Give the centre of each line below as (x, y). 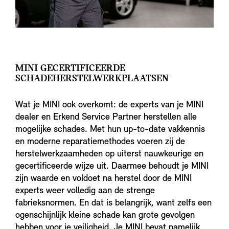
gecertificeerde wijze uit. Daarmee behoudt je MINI (112, 167)
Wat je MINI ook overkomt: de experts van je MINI (109, 105)
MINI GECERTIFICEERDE (70, 69)
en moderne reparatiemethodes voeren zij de (100, 142)
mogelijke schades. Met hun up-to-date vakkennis (110, 130)
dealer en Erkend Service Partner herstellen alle (106, 118)
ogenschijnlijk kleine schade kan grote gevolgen (105, 216)
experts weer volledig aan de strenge (85, 191)
